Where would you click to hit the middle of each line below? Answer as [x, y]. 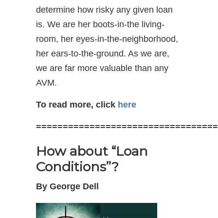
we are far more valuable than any [102, 68]
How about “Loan [92, 151]
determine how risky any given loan [104, 9]
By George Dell [67, 186]
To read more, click [77, 104]
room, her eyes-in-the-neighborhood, [107, 39]
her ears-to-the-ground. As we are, [103, 53]
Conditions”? [77, 166]
